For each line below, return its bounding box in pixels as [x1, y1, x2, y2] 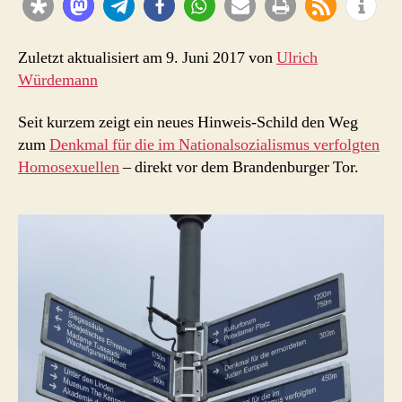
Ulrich [276, 47, 318, 68]
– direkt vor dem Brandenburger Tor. [119, 157, 359, 178]
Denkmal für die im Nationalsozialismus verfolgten [49, 135, 380, 155]
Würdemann [18, 69, 98, 91]
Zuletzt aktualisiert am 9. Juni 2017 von [18, 47, 276, 68]
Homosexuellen [18, 157, 119, 178]
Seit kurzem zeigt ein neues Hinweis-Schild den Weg [18, 112, 358, 133]
